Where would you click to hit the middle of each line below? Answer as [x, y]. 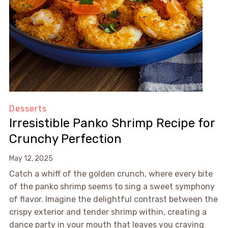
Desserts [28, 109]
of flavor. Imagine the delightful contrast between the [113, 199]
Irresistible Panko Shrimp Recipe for [112, 123]
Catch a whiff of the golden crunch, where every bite [111, 174]
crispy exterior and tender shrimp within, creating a [108, 212]
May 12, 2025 [31, 159]
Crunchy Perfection [65, 139]
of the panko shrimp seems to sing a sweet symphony [112, 187]
